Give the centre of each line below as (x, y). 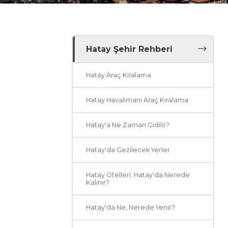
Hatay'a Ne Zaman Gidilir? (128, 125)
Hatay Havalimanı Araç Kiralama (137, 100)
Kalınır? (98, 182)
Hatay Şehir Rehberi (130, 49)
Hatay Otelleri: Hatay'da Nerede (138, 175)
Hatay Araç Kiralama (119, 75)
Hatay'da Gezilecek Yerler (128, 150)
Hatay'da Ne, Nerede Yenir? (131, 207)
